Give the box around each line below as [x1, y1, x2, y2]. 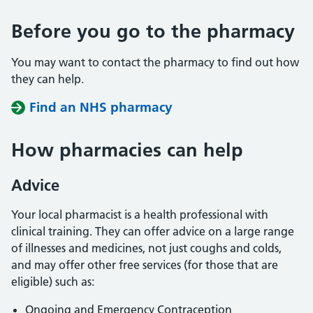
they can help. [11, 72, 84, 86]
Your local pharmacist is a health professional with [11, 208, 268, 221]
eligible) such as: [11, 275, 94, 289]
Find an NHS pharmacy [29, 99, 173, 115]
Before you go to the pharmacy [11, 20, 295, 43]
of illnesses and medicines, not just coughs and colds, [11, 241, 282, 255]
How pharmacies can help [11, 138, 243, 161]
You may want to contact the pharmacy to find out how [11, 55, 299, 69]
